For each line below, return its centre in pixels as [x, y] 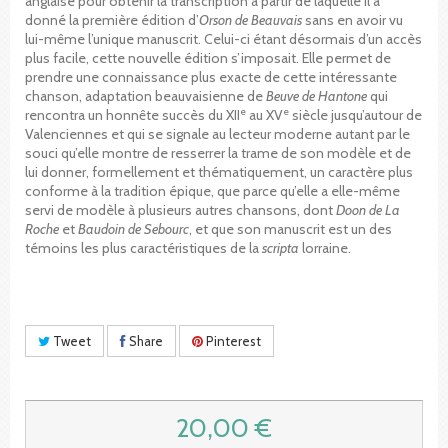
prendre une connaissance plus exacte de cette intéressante [211, 76]
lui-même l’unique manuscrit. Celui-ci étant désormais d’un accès [223, 38]
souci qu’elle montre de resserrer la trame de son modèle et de [218, 152]
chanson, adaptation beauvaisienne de [145, 95]
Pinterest [232, 340]
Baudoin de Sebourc [133, 228]
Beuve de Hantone [316, 95]
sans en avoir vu [352, 19]
